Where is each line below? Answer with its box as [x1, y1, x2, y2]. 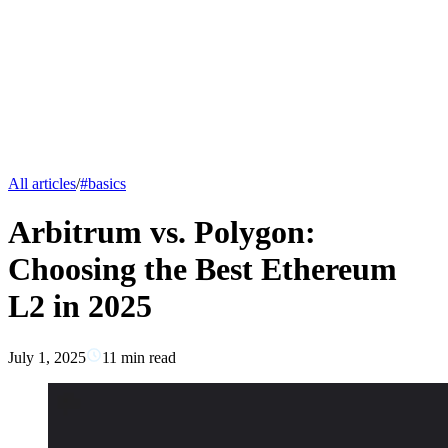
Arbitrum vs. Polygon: [8, 214, 316, 251]
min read [117, 348, 176, 366]
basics [88, 175, 126, 192]
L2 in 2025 [8, 288, 152, 325]
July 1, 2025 [8, 348, 86, 366]
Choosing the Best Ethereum [8, 251, 397, 288]
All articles [8, 175, 76, 192]
